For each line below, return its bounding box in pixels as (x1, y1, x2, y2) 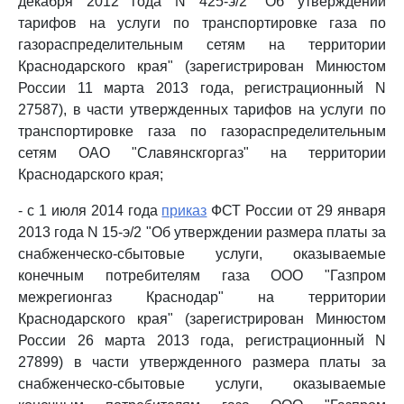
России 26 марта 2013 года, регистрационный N (18, 333, 386, 348)
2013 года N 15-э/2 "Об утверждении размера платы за (18, 225, 386, 240)
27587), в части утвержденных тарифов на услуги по (18, 102, 386, 117)
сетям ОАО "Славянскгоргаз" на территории (18, 145, 386, 161)
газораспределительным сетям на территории (18, 37, 386, 52)
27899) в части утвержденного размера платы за (18, 354, 386, 370)
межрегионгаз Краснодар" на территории (18, 289, 386, 305)
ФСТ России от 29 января (207, 203, 387, 218)
